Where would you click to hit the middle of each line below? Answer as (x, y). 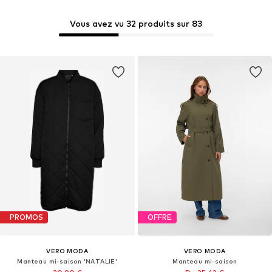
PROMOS (26, 217)
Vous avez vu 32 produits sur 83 (136, 24)
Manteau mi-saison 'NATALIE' (67, 261)
